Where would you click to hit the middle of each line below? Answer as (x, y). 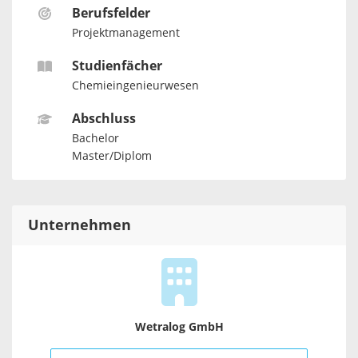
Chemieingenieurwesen (135, 86)
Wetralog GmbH (179, 327)
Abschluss (103, 119)
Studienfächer (117, 66)
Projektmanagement (125, 33)
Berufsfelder (111, 13)
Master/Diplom (111, 156)
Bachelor (95, 139)
